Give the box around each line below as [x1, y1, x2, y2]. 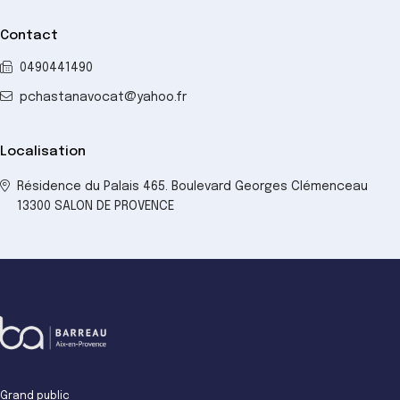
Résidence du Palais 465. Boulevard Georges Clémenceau [17, 180, 368, 194]
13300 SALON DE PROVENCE [17, 200, 174, 213]
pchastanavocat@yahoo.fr [20, 91, 187, 104]
